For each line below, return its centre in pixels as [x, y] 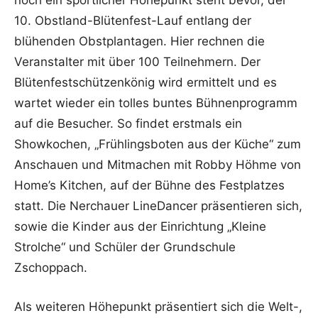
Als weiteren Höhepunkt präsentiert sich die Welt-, [158, 307]
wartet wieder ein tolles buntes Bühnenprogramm [156, 103]
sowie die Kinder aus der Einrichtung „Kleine [140, 226]
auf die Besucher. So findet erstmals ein [128, 124]
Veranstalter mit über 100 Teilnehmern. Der [137, 62]
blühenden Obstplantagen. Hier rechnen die [139, 41]
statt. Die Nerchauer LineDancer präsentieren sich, [158, 206]
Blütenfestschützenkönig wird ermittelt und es [146, 82]
